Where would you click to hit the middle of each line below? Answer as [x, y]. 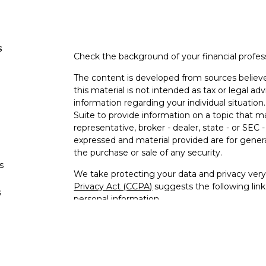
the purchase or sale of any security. [148, 152]
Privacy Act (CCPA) [113, 186]
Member [92, 254]
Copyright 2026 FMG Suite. [130, 220]
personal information [117, 199]
